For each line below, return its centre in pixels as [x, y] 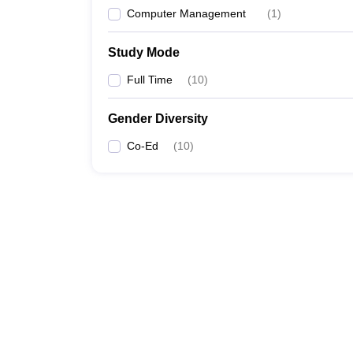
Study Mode [144, 52]
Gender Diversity [158, 119]
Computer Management [186, 13]
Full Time [150, 80]
